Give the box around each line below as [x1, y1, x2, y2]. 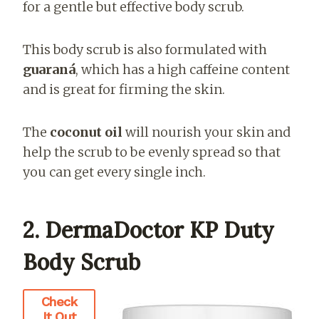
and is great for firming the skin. [23, 80, 225, 98]
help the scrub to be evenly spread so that [23, 143, 281, 160]
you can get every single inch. [23, 163, 206, 180]
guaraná [23, 61, 75, 78]
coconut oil [47, 123, 125, 140]
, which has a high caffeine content [75, 61, 290, 78]
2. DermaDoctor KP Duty [23, 216, 274, 244]
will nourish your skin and [125, 123, 291, 140]
